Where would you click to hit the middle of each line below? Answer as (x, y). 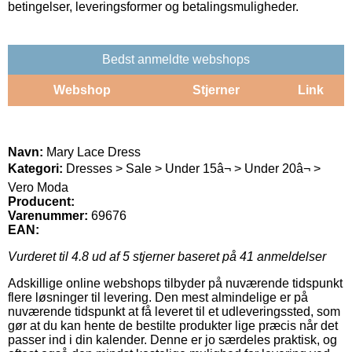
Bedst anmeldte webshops (176, 59)
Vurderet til (40, 256)
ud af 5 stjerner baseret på (164, 256)
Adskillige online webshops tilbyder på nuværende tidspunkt (175, 283)
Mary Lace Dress (92, 152)
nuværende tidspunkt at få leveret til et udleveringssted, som (174, 311)
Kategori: (35, 168)
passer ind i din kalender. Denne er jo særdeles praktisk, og (172, 339)
